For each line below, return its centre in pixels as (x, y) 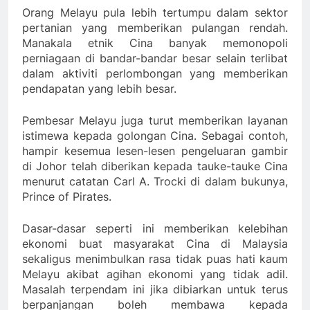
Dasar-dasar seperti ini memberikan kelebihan (155, 229)
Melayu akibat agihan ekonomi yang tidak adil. (155, 274)
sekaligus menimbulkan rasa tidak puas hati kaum (155, 259)
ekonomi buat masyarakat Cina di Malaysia (155, 244)
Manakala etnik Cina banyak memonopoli (155, 43)
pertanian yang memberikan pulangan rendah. (155, 28)
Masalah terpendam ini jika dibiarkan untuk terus (155, 290)
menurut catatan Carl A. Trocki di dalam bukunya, (155, 182)
